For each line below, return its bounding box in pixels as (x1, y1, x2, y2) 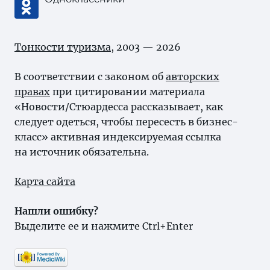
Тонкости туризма (14, 41, 111, 53)
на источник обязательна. (14, 146, 149, 158)
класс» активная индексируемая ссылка (14, 131, 221, 143)
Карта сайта (14, 175, 75, 187)
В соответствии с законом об (14, 71, 166, 83)
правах (14, 86, 50, 98)
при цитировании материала (50, 86, 205, 98)
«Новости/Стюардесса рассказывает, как (14, 101, 223, 113)
